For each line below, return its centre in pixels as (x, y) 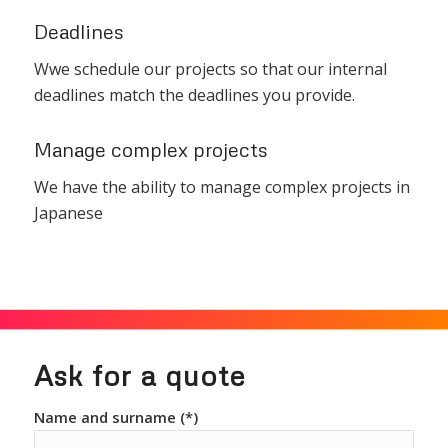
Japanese (68, 212)
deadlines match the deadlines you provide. (194, 95)
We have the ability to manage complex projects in (221, 186)
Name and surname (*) (115, 416)
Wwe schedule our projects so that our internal (210, 69)
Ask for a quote (139, 375)
